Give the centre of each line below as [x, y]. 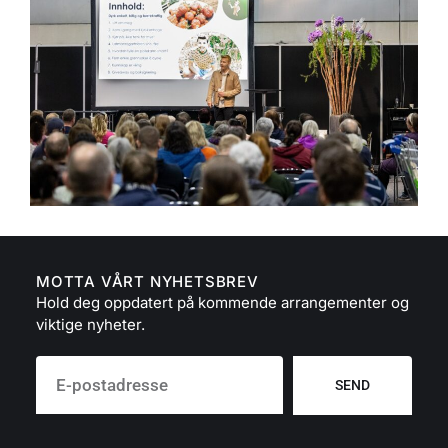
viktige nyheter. [90, 325]
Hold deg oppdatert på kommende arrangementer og [222, 303]
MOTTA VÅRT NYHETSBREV [147, 282]
